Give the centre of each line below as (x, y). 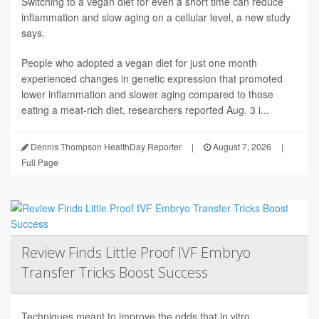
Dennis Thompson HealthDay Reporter (105, 147)
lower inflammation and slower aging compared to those (147, 94)
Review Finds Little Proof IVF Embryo (136, 253)
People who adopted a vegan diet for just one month (139, 63)
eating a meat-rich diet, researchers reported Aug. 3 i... (145, 110)
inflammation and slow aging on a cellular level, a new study (156, 17)
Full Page (40, 162)
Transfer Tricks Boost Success (115, 273)
